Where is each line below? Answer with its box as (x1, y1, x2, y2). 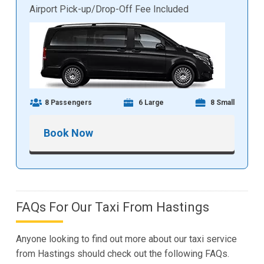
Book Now (44, 127, 94, 140)
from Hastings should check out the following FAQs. (15, 248, 229, 260)
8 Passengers (45, 98, 93, 107)
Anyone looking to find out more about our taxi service (15, 233, 237, 245)
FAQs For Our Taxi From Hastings (15, 200, 209, 215)
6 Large (138, 98, 164, 107)
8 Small (210, 98, 235, 107)
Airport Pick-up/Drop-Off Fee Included (29, 4, 189, 15)
